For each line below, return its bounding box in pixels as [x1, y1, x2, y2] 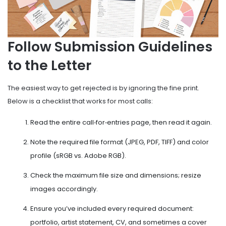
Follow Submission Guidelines [8, 37, 212, 56]
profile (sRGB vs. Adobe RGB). [30, 150, 126, 160]
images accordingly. [30, 184, 98, 194]
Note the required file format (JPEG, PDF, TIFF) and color [30, 137, 209, 147]
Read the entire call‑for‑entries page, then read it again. [30, 117, 212, 127]
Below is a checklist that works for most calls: [8, 96, 153, 106]
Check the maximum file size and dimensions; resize [30, 170, 201, 180]
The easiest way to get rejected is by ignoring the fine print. [8, 83, 199, 93]
